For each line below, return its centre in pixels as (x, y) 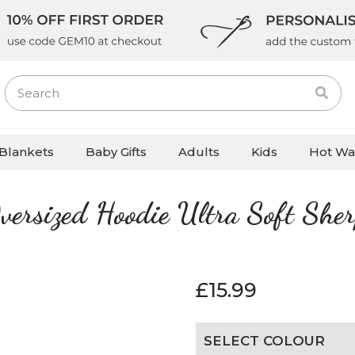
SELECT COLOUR (264, 341)
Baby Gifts (116, 152)
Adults (199, 152)
